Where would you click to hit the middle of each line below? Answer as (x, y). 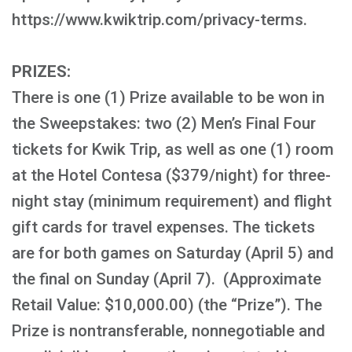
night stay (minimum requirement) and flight (172, 201)
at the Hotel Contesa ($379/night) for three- (171, 175)
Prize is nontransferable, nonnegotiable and (169, 331)
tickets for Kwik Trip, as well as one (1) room (173, 149)
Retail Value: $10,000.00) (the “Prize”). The (167, 305)
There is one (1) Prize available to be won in (168, 97)
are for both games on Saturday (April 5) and (173, 253)
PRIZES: (41, 71)
